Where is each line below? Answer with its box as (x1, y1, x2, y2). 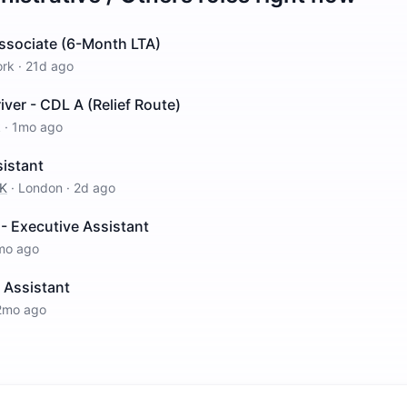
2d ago (74, 180, 115, 195)
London (18, 180, 63, 195)
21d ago (25, 58, 74, 74)
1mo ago (12, 119, 63, 134)
